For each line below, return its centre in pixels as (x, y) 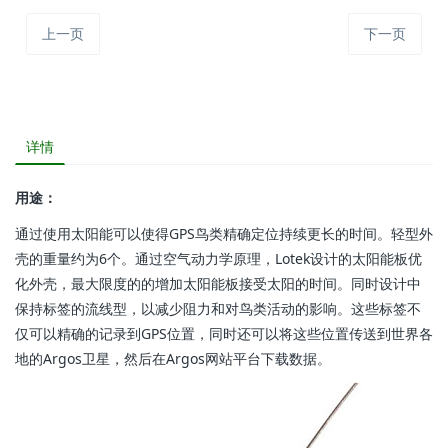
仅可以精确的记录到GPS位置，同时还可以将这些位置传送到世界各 (224, 334)
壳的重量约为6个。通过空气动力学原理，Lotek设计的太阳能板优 (218, 259)
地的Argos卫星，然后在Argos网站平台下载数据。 (173, 359)
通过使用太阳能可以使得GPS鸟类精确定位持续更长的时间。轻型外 (224, 234)
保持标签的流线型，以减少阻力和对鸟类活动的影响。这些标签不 (218, 309)
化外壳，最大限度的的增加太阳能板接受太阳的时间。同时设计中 (218, 284)
